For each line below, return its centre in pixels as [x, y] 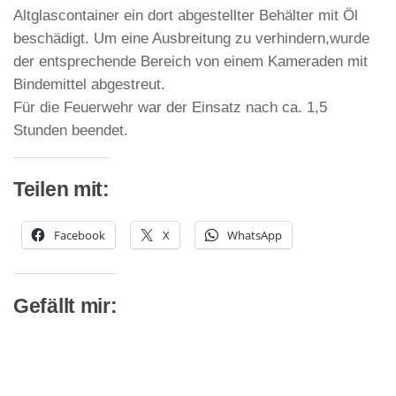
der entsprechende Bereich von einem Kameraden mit [190, 61]
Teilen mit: [61, 190]
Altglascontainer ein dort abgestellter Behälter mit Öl [186, 15]
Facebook [80, 235]
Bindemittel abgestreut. [89, 84]
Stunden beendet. [71, 130]
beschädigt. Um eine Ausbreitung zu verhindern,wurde [191, 38]
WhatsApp [255, 235]
